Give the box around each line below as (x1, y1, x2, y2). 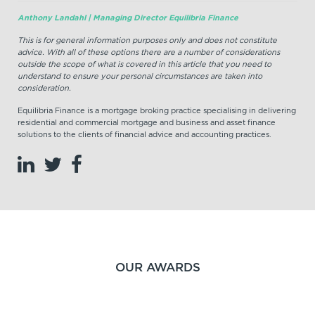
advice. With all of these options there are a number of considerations (18, 47, 280, 58)
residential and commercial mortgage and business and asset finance (18, 117, 276, 128)
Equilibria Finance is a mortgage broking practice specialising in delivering (18, 105, 296, 116)
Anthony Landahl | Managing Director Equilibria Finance (18, 13, 238, 23)
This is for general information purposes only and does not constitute (18, 35, 277, 46)
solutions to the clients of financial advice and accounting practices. (18, 129, 271, 140)
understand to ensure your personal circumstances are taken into (18, 71, 262, 82)
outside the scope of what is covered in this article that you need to (18, 59, 271, 70)
